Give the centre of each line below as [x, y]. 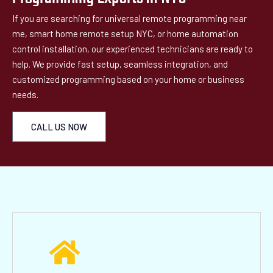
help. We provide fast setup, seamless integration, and [120, 64]
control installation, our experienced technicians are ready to [133, 49]
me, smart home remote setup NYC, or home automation [125, 34]
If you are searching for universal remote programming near [129, 18]
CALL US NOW [59, 127]
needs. [25, 94]
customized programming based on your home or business [128, 79]
